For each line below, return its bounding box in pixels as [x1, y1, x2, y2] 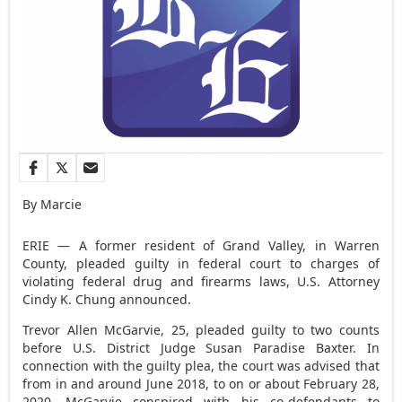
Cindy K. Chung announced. [22, 290, 192, 308]
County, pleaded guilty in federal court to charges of [22, 254, 380, 272]
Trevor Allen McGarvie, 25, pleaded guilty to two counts [22, 320, 380, 338]
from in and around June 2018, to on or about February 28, [22, 374, 380, 392]
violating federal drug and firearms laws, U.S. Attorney [22, 272, 380, 290]
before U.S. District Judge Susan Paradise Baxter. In [22, 338, 380, 356]
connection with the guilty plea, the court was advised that [22, 356, 380, 374]
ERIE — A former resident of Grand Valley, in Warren [22, 236, 380, 254]
